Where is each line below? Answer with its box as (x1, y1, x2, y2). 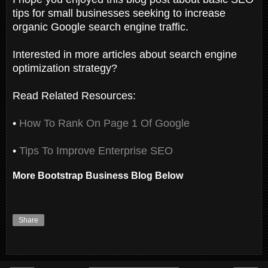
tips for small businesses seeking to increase (13, 7, 226, 19)
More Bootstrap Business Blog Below (13, 170, 185, 181)
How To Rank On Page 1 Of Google (19, 117, 190, 129)
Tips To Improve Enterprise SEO (19, 144, 173, 157)
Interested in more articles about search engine (13, 48, 237, 60)
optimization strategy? (13, 62, 117, 74)
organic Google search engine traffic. (13, 20, 188, 33)
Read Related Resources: (13, 89, 136, 102)
